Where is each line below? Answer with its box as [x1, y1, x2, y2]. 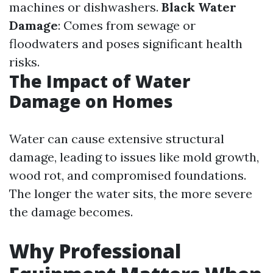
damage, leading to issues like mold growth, [9, 149, 259, 165]
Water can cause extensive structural [9, 131, 224, 146]
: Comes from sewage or [58, 18, 196, 33]
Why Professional [9, 238, 181, 264]
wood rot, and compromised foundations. [9, 168, 246, 183]
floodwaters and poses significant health [9, 36, 243, 51]
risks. [9, 54, 40, 69]
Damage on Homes [9, 90, 173, 113]
